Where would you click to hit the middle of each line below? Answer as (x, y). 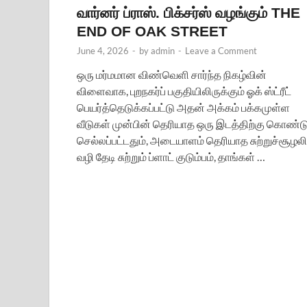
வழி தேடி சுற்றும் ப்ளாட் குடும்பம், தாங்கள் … (171, 156)
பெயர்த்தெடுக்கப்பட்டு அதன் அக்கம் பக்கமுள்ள (183, 107)
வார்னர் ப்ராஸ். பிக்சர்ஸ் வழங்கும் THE (188, 12)
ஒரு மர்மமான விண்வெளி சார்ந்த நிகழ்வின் (172, 74)
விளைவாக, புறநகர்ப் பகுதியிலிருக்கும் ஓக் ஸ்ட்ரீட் (184, 90)
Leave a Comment (221, 50)
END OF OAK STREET (152, 31)
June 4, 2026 (103, 50)
